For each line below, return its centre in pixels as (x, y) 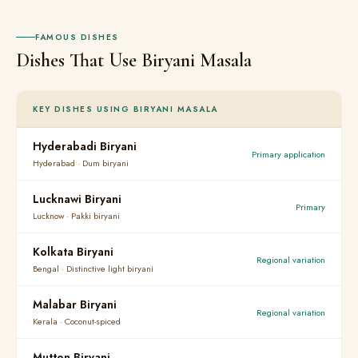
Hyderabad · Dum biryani (81, 163)
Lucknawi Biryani (77, 199)
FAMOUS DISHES (77, 37)
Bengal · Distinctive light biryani (93, 268)
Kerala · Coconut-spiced (77, 321)
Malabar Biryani (75, 304)
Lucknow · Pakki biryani (76, 216)
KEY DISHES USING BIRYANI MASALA (125, 109)
